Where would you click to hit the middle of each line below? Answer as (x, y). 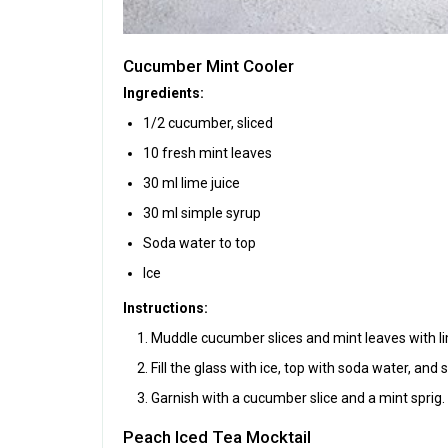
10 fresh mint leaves (207, 152)
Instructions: (165, 307)
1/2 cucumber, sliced (208, 122)
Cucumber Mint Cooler (208, 65)
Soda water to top (199, 242)
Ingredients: (163, 92)
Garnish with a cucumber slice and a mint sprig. (298, 397)
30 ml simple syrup (202, 212)
